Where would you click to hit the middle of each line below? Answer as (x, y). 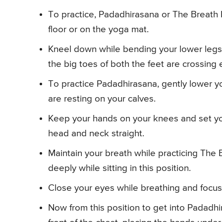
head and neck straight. (96, 133)
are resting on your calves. (102, 99)
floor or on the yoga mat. (98, 29)
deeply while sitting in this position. (119, 168)
